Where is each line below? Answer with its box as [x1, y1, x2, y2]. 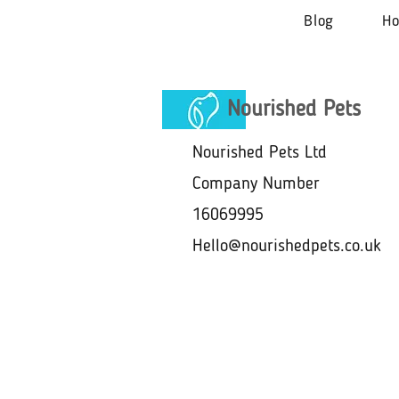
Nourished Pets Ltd [192, 143, 327, 162]
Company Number [192, 175, 320, 193]
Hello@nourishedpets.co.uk [192, 237, 381, 256]
